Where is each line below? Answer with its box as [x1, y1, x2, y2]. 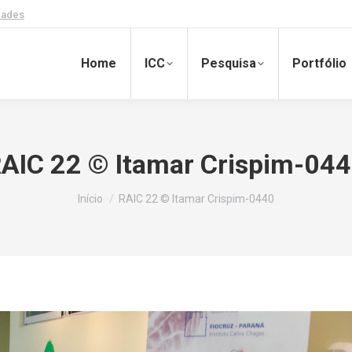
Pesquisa [201, 56, 256, 71]
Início [78, 192, 103, 205]
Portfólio [292, 56, 346, 71]
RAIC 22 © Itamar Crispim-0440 [119, 192, 274, 205]
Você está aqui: [78, 184, 162, 199]
